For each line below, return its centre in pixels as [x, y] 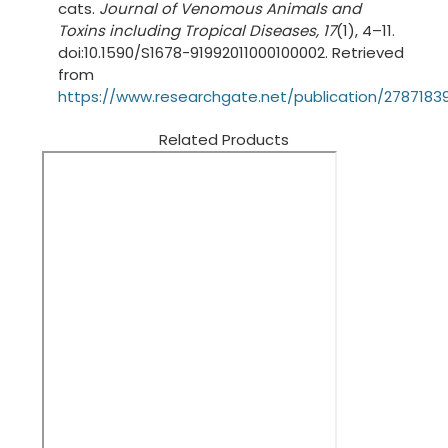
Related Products [224, 139]
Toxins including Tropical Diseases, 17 [197, 30]
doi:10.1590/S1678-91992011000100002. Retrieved [231, 52]
